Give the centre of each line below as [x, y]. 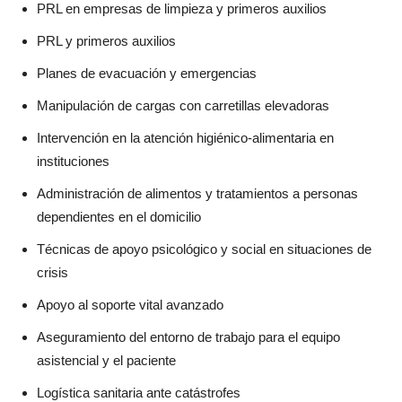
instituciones [73, 161]
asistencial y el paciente [106, 360]
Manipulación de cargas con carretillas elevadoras [183, 105]
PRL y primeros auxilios [106, 40]
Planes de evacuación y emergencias [147, 73]
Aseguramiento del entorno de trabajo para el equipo [188, 336]
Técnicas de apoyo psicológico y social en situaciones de [204, 249]
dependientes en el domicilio [119, 216]
